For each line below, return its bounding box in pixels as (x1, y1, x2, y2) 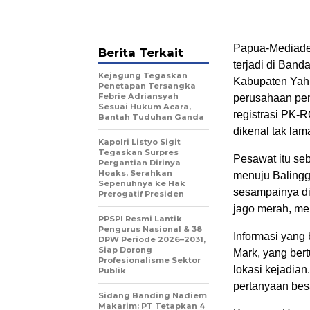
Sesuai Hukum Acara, (98, 101, 191, 111)
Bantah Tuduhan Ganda (98, 111, 204, 122)
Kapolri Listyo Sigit (98, 136, 181, 147)
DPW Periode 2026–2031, (98, 234, 206, 244)
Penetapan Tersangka (98, 80, 196, 91)
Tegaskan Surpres (98, 147, 179, 157)
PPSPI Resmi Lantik (98, 213, 182, 224)
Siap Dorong (98, 244, 152, 255)
